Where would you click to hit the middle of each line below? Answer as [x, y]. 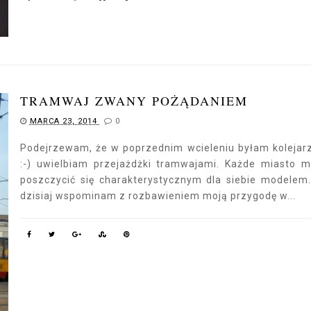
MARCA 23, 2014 [65, 121]
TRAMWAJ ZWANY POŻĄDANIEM [134, 101]
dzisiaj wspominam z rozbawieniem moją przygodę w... [158, 196]
